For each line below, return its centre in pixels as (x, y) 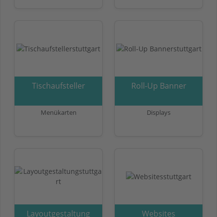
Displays (159, 112)
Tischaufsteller (58, 85)
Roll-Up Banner (159, 85)
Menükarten (58, 112)
